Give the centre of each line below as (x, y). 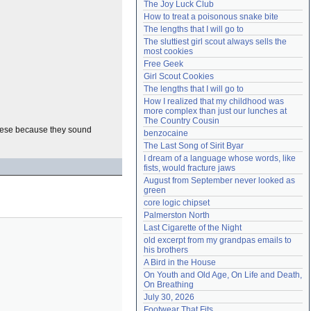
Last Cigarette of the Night (193, 228)
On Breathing (169, 285)
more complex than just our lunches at (215, 111)
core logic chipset (177, 203)
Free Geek (163, 64)
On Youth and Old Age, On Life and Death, (223, 275)
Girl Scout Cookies (179, 76)
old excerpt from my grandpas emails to (218, 240)
